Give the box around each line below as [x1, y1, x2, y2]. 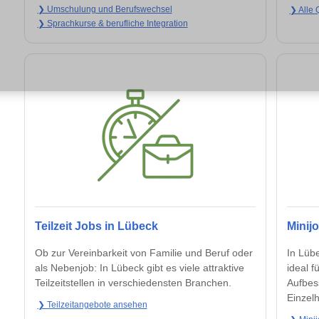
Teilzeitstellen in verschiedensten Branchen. [35, 277, 231, 289]
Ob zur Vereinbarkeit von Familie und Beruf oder [35, 247, 253, 259]
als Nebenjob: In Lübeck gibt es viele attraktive [35, 262, 244, 274]
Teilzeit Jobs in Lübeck [35, 220, 158, 233]
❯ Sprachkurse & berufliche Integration [37, 19, 188, 29]
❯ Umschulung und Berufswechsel [37, 4, 172, 14]
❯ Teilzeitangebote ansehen [37, 300, 147, 310]
